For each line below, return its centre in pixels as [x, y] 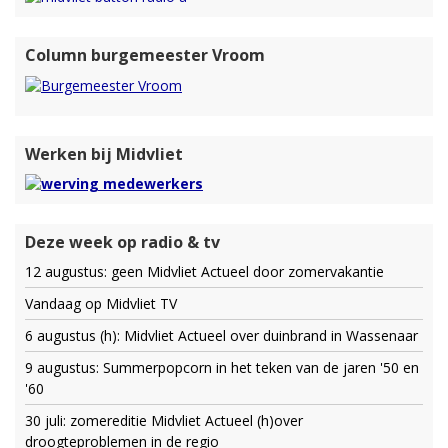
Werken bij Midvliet [104, 153]
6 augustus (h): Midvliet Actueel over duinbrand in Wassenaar [221, 335]
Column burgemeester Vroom [145, 55]
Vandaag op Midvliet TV [101, 303]
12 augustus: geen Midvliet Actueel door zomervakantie [204, 271]
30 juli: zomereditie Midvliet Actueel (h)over [164, 420]
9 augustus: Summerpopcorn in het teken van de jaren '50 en [222, 367]
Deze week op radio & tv [122, 241]
